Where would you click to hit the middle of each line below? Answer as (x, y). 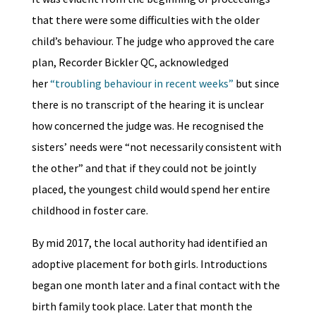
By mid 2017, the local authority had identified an (149, 243)
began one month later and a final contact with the (156, 285)
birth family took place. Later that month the (142, 306)
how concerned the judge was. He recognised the (147, 126)
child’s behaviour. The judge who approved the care (153, 41)
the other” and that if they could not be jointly (144, 168)
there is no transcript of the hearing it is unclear (147, 105)
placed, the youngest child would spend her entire (151, 189)
